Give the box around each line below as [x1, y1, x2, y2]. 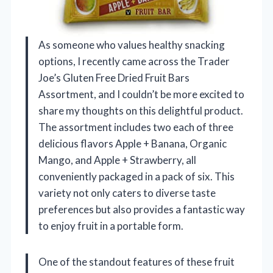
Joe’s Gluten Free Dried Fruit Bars [38, 71, 190, 85]
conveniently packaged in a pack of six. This [38, 170, 235, 183]
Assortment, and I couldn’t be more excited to [38, 88, 244, 101]
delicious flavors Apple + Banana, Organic [38, 137, 227, 151]
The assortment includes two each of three [38, 121, 233, 134]
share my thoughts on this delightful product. [38, 104, 243, 118]
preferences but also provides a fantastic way [38, 203, 245, 216]
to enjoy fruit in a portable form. [38, 219, 183, 233]
